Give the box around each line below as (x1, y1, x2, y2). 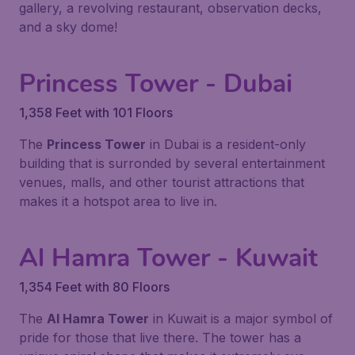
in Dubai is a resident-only (146, 136, 306, 152)
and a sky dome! (19, 19, 117, 35)
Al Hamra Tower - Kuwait (19, 241, 318, 275)
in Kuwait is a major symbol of (149, 311, 333, 326)
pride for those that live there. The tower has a (19, 330, 301, 345)
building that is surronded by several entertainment (19, 155, 325, 171)
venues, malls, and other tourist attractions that (19, 174, 304, 190)
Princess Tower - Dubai (19, 67, 292, 101)
